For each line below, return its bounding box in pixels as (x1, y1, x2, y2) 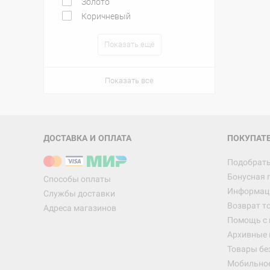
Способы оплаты (43, 174, 111, 184)
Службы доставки (43, 189, 115, 198)
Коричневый (81, 11, 131, 21)
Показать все (105, 76, 154, 85)
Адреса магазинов (43, 203, 116, 213)
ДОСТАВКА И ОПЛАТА (43, 133, 131, 143)
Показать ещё (104, 40, 155, 49)
